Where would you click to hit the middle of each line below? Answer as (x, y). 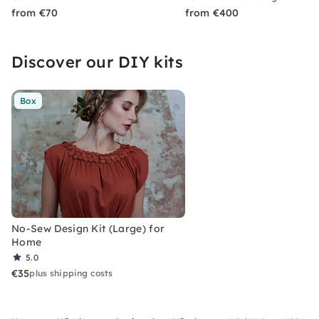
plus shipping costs (71, 273)
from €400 (212, 13)
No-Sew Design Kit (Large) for (88, 229)
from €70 (35, 13)
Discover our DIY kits (98, 62)
